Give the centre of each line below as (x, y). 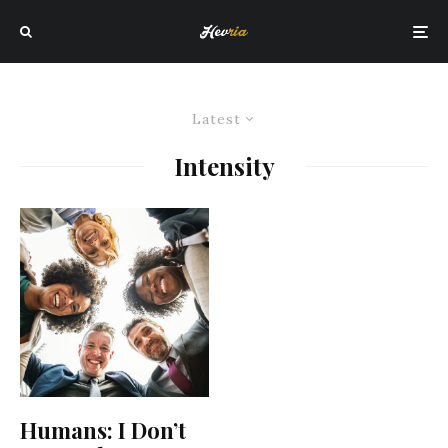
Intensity (224, 166)
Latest (216, 119)
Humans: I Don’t (103, 430)
